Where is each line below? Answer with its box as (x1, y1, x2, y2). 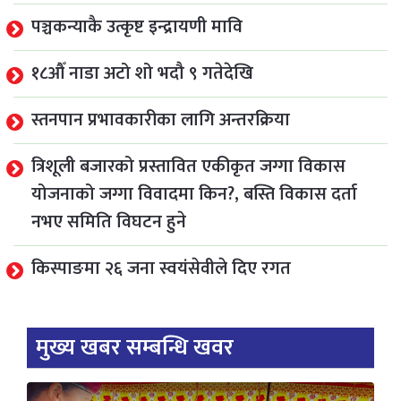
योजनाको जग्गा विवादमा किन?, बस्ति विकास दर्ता (31, 178, 357, 209)
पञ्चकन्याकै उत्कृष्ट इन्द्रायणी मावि (31, 11, 243, 42)
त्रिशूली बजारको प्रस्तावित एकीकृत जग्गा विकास (31, 150, 346, 182)
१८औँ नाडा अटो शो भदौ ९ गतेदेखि (31, 57, 253, 89)
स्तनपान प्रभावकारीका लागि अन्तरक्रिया (31, 104, 290, 135)
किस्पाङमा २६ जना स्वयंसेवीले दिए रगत (31, 252, 291, 284)
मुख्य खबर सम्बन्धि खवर (36, 328, 234, 366)
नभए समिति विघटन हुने (31, 206, 186, 237)
